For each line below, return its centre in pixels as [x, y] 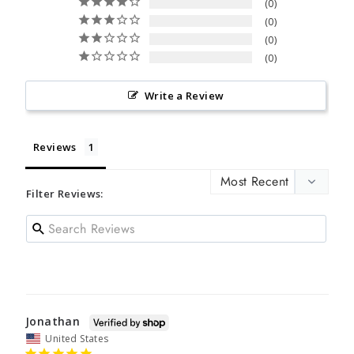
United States [77, 339]
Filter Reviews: [65, 194]
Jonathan [53, 322]
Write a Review [184, 96]
